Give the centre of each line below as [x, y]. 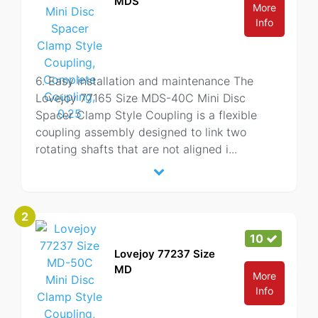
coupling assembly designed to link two [141, 132]
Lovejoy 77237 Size [165, 254]
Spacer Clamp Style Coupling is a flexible [146, 115]
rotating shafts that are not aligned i [132, 149]
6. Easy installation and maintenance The [144, 81]
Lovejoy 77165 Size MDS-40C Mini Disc [141, 98]
